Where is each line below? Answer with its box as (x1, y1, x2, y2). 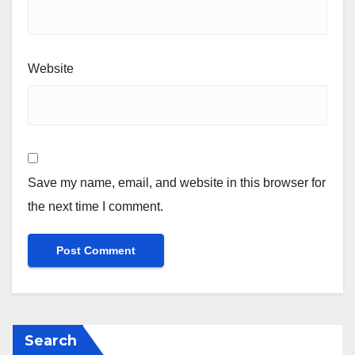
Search (25, 332, 77, 350)
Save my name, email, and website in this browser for (28, 176, 326, 190)
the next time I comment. (28, 200, 163, 214)
